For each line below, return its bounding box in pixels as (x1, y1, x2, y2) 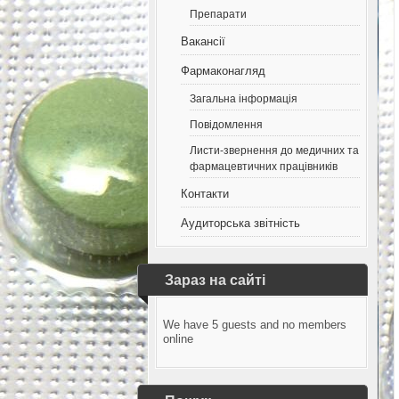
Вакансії (181, 35, 226, 48)
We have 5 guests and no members (163, 318, 347, 331)
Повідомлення (190, 118, 264, 130)
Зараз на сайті (165, 273, 265, 288)
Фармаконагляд (181, 64, 266, 77)
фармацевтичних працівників (190, 160, 338, 172)
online (163, 332, 194, 346)
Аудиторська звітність (181, 216, 301, 230)
